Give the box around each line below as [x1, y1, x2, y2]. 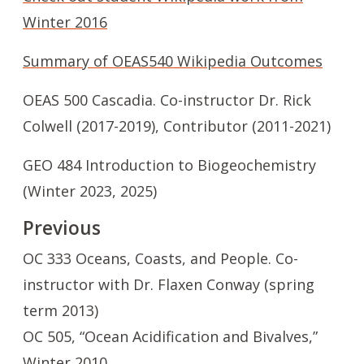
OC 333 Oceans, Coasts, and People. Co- [23, 249, 298, 268]
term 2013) [23, 301, 98, 320]
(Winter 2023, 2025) [23, 181, 157, 201]
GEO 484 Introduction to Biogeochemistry [23, 155, 316, 175]
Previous [23, 215, 101, 240]
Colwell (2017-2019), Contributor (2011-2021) [23, 116, 331, 136]
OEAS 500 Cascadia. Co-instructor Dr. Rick [23, 90, 311, 110]
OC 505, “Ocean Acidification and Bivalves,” [23, 327, 318, 346]
